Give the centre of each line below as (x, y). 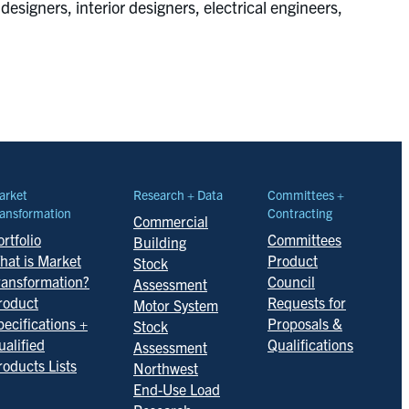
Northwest (166, 368)
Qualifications (310, 344)
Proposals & (305, 323)
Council (291, 281)
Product (293, 260)
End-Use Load (177, 389)
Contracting (300, 213)
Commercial (171, 221)
